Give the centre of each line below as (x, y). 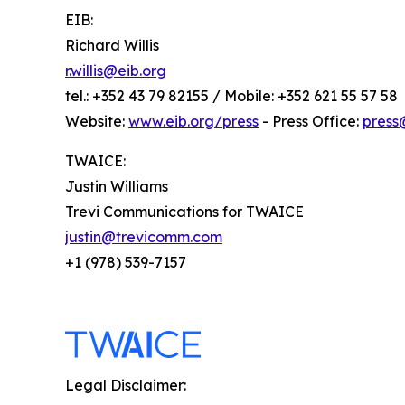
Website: (97, 121)
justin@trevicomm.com (144, 236)
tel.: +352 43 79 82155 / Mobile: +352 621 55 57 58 (231, 95)
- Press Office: (311, 121)
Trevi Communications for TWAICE (184, 211)
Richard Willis (112, 45)
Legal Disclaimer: (126, 385)
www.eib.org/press (193, 121)
